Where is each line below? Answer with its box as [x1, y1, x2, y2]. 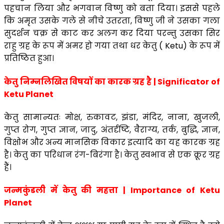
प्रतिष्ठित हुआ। [4, 52, 54, 64]
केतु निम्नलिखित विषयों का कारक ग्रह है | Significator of [4, 75, 220, 87]
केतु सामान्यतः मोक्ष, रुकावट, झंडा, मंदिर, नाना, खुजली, [4, 111, 220, 123]
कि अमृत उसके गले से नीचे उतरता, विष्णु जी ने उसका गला [4, 15, 220, 27]
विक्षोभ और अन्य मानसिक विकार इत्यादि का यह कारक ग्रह [4, 136, 220, 148]
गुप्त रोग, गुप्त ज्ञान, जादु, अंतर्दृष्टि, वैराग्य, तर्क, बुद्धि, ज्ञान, [4, 123, 220, 135]
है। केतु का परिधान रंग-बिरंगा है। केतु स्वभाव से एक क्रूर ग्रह [4, 148, 220, 160]
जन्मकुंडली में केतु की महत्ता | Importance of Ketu [4, 184, 220, 196]
